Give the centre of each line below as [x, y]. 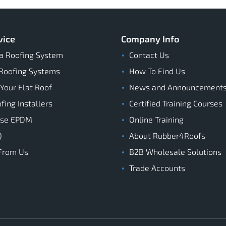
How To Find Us [157, 71]
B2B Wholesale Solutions [175, 152]
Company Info [150, 39]
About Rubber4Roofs [167, 135]
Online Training [156, 119]
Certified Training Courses [176, 103]
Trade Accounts [157, 168]
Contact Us [149, 55]
